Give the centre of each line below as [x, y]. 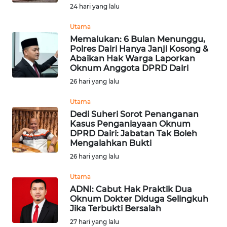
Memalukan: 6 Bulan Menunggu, [138, 39]
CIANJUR [33, 39]
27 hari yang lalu [94, 222]
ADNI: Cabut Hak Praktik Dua [131, 189]
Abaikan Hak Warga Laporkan [133, 59]
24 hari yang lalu [95, 6]
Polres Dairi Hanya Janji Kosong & [139, 49]
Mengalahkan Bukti [111, 143]
